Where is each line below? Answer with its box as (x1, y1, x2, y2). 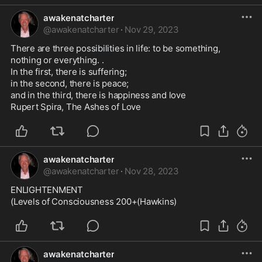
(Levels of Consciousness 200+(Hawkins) (11, 196, 177, 207)
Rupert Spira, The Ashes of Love (11, 101, 141, 112)
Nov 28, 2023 (125, 166, 179, 177)
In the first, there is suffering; (11, 66, 129, 77)
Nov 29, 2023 (125, 24, 179, 35)
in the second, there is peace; (11, 78, 131, 89)
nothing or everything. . (11, 54, 106, 65)
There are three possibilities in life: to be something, (11, 43, 220, 54)
